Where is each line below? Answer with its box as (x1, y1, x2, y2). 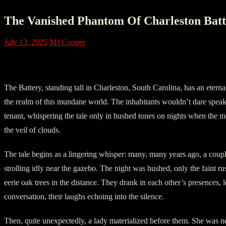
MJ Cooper (49, 37, 85, 46)
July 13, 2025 (4, 37, 47, 46)
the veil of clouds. (4, 125, 61, 134)
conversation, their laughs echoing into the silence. (4, 192, 164, 201)
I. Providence (4, 56, 73, 70)
